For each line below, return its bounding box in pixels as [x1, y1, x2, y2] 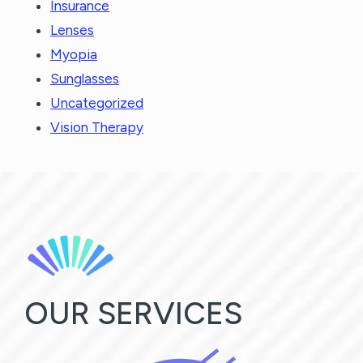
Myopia [50, 45, 97, 62]
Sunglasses [50, 70, 119, 87]
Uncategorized [50, 94, 143, 111]
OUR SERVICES [24, 294, 242, 332]
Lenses [50, 21, 94, 38]
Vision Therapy [50, 118, 143, 135]
